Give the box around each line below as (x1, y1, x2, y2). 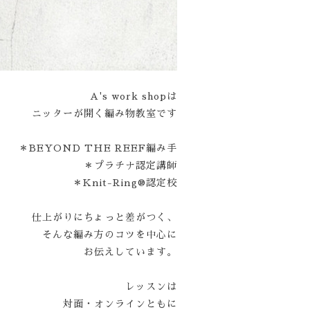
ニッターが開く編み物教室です (32, 109, 177, 118)
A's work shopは (90, 91, 177, 101)
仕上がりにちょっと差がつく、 (32, 212, 177, 222)
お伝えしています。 (84, 247, 177, 257)
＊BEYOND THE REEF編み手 (19, 143, 177, 153)
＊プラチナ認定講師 (84, 161, 177, 170)
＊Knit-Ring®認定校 (73, 178, 177, 188)
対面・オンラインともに (63, 299, 177, 309)
